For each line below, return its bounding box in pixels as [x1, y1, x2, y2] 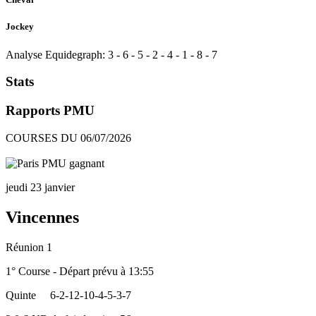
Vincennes [6, 207, 79, 226]
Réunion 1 [6, 241, 52, 253]
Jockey [6, 21, 34, 32]
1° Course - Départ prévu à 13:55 [6, 265, 154, 277]
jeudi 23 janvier [6, 181, 75, 193]
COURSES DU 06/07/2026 [6, 131, 131, 144]
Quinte [6, 288, 36, 301]
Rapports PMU [6, 102, 95, 118]
